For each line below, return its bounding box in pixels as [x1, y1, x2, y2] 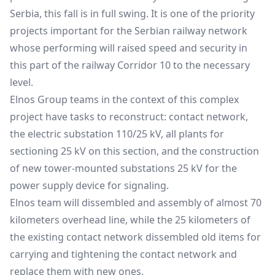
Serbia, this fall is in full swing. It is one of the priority [10, 7, 255, 20]
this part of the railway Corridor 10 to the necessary [10, 58, 250, 72]
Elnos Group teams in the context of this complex [10, 93, 239, 106]
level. [10, 76, 33, 89]
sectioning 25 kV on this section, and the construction [10, 144, 259, 158]
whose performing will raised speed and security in [10, 41, 247, 55]
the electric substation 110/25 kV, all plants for [10, 127, 224, 141]
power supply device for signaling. [10, 179, 169, 192]
